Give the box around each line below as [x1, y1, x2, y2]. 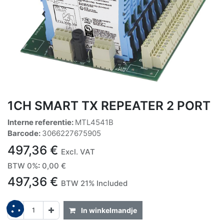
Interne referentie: [7, 117, 75, 127]
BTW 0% [7, 160, 38, 170]
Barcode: [7, 128, 42, 138]
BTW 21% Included [61, 178, 127, 188]
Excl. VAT [61, 146, 95, 156]
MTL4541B [75, 117, 113, 127]
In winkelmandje [79, 205, 137, 214]
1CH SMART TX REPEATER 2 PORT [7, 97, 210, 113]
